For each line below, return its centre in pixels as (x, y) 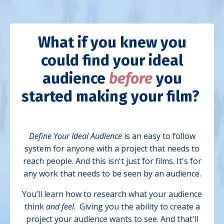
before (130, 78)
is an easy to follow (158, 136)
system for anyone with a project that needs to (112, 148)
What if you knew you (112, 42)
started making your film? (112, 96)
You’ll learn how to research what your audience (112, 194)
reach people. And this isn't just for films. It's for (112, 161)
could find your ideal (112, 60)
